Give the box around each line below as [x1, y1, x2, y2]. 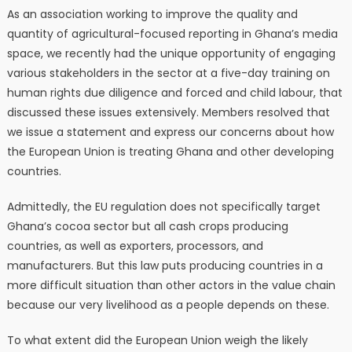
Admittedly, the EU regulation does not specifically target [6, 199, 321, 215]
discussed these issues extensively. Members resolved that [6, 104, 330, 121]
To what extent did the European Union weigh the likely [6, 332, 308, 349]
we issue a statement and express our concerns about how [6, 124, 334, 141]
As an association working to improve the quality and [6, 6, 298, 23]
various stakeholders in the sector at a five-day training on [6, 65, 330, 82]
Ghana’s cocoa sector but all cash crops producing [6, 218, 288, 235]
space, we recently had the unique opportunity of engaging [6, 46, 335, 62]
